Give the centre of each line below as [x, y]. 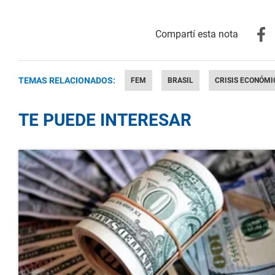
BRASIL [180, 80]
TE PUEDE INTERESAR [105, 120]
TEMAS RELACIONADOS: [67, 80]
